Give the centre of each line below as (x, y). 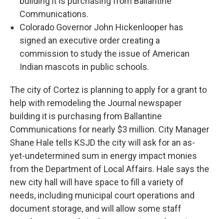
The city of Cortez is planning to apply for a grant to (108, 90)
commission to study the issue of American (105, 54)
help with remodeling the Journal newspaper (96, 103)
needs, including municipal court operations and (102, 195)
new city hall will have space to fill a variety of (97, 182)
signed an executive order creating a (90, 40)
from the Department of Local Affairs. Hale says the (109, 169)
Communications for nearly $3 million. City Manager (109, 129)
